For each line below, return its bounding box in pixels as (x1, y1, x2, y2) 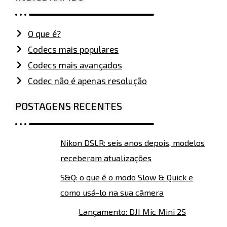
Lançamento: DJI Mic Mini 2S (79, 206, 186, 216)
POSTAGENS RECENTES (15, 99, 122, 112)
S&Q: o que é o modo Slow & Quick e (60, 172, 194, 182)
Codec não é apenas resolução (28, 75, 147, 86)
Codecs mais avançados (28, 59, 123, 70)
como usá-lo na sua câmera (60, 187, 164, 197)
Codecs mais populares (28, 44, 119, 54)
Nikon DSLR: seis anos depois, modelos (60, 137, 205, 147)
